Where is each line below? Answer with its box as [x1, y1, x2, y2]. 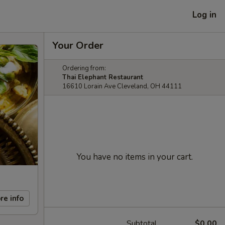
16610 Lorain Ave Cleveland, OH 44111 [62, 82, 182, 91]
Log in [192, 9, 216, 21]
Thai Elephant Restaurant [62, 73, 143, 82]
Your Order [52, 39, 103, 52]
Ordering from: [62, 64, 106, 73]
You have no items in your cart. [76, 151, 193, 163]
